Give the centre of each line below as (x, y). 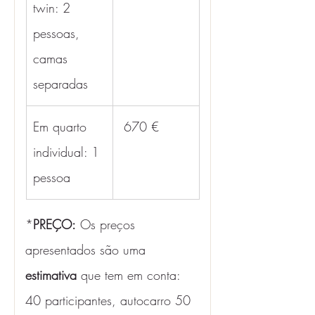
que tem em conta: (133, 275)
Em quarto (62, 127)
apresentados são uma (88, 250)
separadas (60, 84)
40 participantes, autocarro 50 (110, 300)
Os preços (108, 224)
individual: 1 (68, 152)
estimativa (53, 275)
